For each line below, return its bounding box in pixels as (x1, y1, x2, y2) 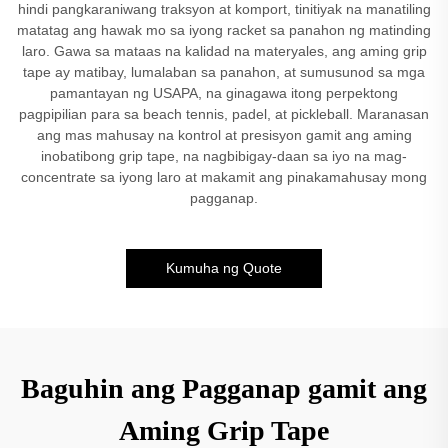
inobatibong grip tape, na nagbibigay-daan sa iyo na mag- (41, 148, 407, 164)
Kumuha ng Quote (166, 260, 282, 276)
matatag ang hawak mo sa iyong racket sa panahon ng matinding (17, 22, 431, 38)
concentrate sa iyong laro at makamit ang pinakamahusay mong (21, 169, 427, 185)
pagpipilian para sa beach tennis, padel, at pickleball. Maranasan (19, 106, 429, 122)
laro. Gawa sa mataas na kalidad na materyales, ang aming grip (21, 43, 427, 59)
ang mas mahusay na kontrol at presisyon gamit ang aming (36, 127, 412, 143)
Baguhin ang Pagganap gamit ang (21, 373, 427, 404)
